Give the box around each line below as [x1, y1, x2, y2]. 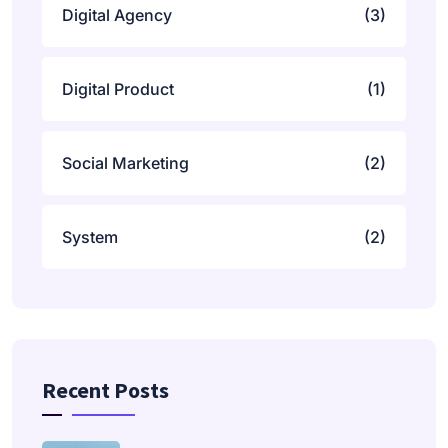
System [62, 226, 118, 247]
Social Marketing [62, 152, 189, 173]
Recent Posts [42, 375, 169, 404]
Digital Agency [62, 4, 172, 25]
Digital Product [62, 78, 174, 99]
